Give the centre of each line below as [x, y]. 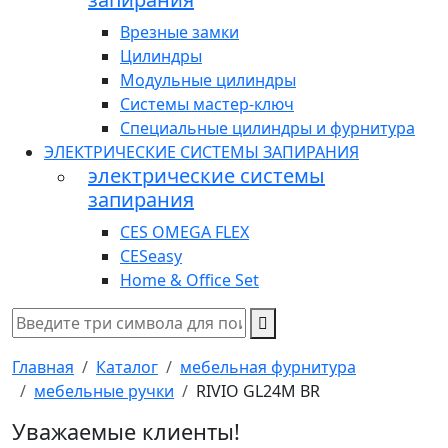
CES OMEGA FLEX [184, 232]
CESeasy [151, 256]
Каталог [127, 367]
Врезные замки [179, 32]
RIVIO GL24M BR [258, 391]
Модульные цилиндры [208, 80]
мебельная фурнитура [268, 367]
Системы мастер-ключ [207, 104]
